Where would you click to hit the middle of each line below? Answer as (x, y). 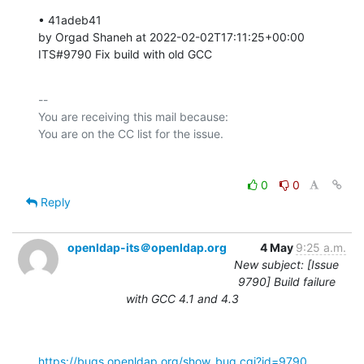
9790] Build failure (286, 281)
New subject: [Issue (286, 264)
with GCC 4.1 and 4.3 (182, 298)
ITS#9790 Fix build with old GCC (125, 54)
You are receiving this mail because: (133, 116)
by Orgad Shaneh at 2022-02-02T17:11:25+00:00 (173, 37)
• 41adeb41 (71, 19)
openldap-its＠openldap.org (147, 247)
